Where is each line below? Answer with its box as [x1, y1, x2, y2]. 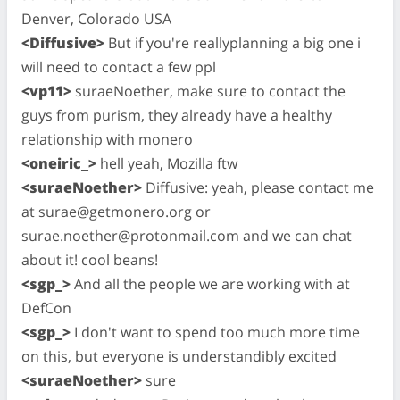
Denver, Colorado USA [21, 8, 171, 29]
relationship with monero [21, 129, 193, 149]
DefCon [21, 297, 71, 318]
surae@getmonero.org [38, 201, 192, 221]
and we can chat [239, 225, 352, 246]
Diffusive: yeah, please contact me [142, 177, 374, 197]
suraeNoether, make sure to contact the [71, 80, 346, 101]
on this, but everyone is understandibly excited [21, 346, 337, 366]
